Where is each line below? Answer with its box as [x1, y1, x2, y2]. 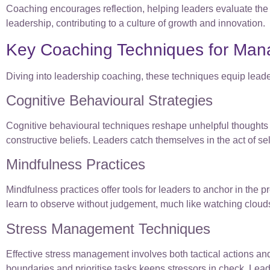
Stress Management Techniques [6, 220, 210, 237]
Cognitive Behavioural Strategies [6, 92, 213, 109]
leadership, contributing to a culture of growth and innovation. [6, 18, 265, 29]
